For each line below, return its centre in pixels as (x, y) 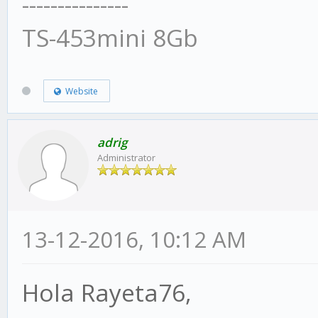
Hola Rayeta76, (107, 292)
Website (79, 92)
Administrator (126, 157)
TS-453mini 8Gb (110, 37)
